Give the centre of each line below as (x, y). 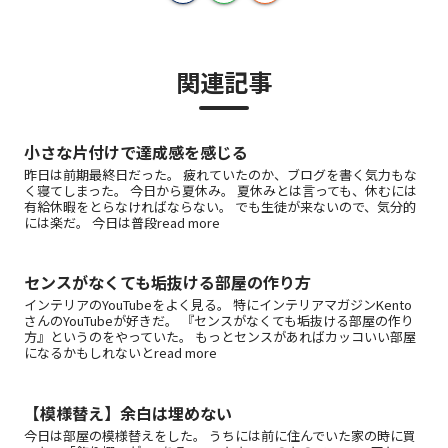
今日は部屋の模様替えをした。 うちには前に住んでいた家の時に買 (220, 435)
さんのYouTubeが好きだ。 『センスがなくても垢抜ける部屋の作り (219, 321)
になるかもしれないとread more (120, 353)
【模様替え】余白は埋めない (128, 412)
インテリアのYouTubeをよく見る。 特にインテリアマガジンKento (218, 305)
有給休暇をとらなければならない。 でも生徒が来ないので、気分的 (220, 207)
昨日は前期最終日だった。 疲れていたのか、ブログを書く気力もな (220, 175)
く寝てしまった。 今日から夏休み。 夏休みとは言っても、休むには (220, 191)
